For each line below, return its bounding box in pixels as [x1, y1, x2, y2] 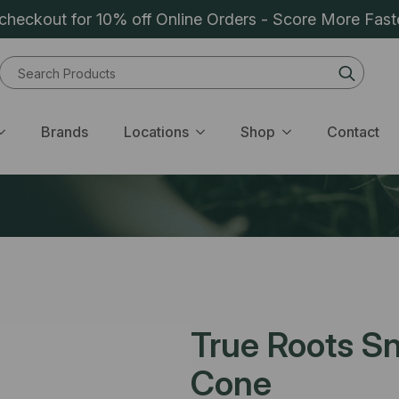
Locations [123, 123, 189, 141]
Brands [40, 123, 88, 141]
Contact [326, 123, 379, 141]
